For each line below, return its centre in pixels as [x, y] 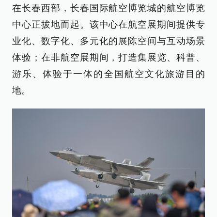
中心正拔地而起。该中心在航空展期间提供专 [108, 24]
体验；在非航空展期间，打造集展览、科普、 [108, 57]
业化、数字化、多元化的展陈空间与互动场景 [108, 41]
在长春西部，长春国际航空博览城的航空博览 [108, 8]
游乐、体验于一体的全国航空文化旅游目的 [108, 74]
